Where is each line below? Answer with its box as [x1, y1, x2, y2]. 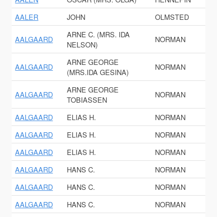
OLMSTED [155, 12, 189, 22]
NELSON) [67, 39, 98, 50]
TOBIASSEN [67, 94, 108, 105]
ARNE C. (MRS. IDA [67, 29, 130, 40]
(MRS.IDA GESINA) [67, 67, 129, 77]
